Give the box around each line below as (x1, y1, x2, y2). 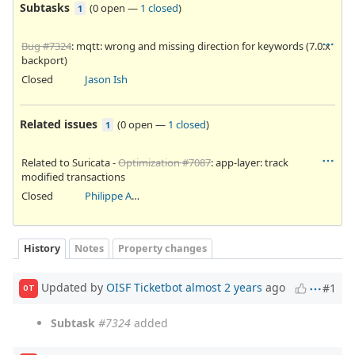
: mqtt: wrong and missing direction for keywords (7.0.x (71, 38, 330, 53)
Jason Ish (84, 71, 128, 86)
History (24, 242, 60, 256)
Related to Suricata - (21, 155, 118, 170)
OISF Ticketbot (106, 279, 182, 295)
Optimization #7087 (118, 155, 211, 170)
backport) (21, 52, 67, 67)
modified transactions (21, 169, 125, 184)
